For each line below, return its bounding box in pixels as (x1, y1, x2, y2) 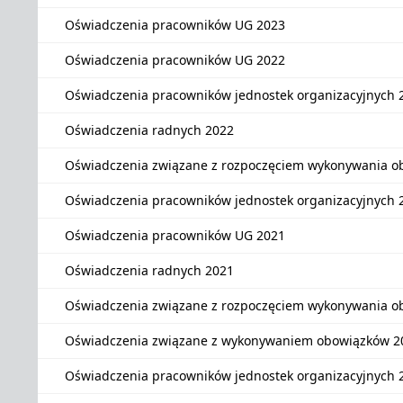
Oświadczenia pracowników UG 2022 (65, 51, 285, 68)
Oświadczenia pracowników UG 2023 (65, 16, 285, 33)
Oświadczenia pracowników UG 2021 (65, 227, 285, 244)
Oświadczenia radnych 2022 (65, 121, 234, 139)
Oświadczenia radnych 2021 (65, 262, 234, 279)
